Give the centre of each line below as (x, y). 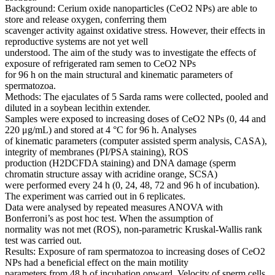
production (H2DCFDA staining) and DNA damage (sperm (120, 163)
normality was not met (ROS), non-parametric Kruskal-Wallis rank (134, 230)
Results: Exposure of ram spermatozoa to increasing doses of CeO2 (135, 252)
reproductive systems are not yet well (76, 42)
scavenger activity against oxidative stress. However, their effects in (135, 31)
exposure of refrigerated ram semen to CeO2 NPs (100, 64)
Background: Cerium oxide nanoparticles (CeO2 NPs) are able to (131, 9)
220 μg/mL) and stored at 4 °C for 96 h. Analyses (101, 130)
